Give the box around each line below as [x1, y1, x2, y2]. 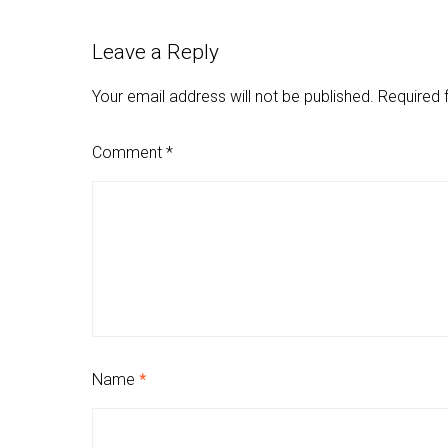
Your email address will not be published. [92, 87, 374, 107]
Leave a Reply [92, 40, 219, 65]
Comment [92, 143, 166, 163]
